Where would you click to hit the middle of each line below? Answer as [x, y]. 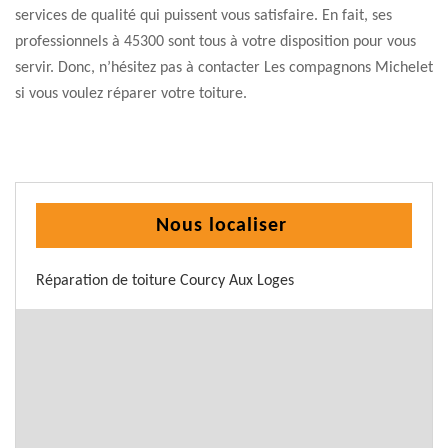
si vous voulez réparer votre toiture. [131, 94]
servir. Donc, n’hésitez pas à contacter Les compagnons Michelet [224, 68]
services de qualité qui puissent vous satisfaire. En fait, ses [203, 16]
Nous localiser [221, 226]
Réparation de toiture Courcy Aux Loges [165, 281]
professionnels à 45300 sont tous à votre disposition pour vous [215, 42]
